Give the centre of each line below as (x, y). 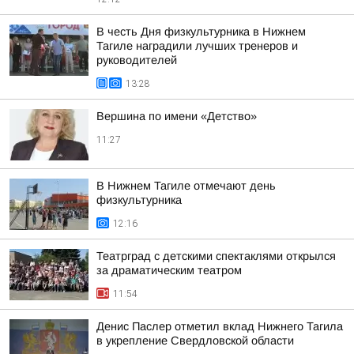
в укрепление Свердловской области (195, 341)
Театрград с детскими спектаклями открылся (216, 256)
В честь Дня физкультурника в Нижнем (201, 32)
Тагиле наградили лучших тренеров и (197, 46)
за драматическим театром (169, 270)
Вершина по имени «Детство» (177, 116)
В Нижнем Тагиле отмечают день (186, 186)
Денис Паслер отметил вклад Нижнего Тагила (220, 326)
